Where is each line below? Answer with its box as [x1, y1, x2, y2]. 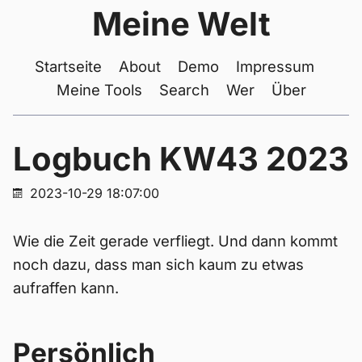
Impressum [236, 57, 314, 75]
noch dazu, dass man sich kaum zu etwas [13, 255, 304, 273]
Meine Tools [56, 81, 142, 99]
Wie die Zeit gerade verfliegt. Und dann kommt [13, 232, 338, 250]
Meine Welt [91, 4, 271, 44]
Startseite [35, 57, 102, 75]
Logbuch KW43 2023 [13, 139, 349, 179]
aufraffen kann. [13, 279, 119, 297]
